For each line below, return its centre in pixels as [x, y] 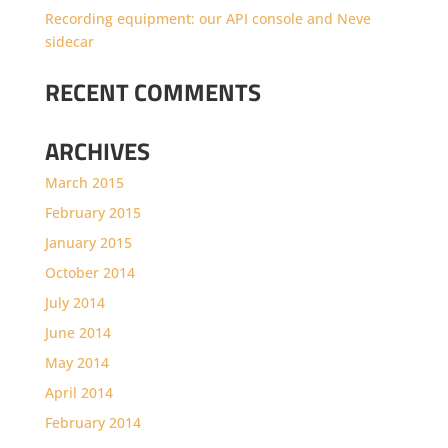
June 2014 [77, 332]
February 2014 [92, 422]
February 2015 [92, 212]
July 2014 [74, 302]
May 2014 [76, 362]
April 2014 [78, 392]
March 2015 [84, 182]
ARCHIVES [97, 150]
